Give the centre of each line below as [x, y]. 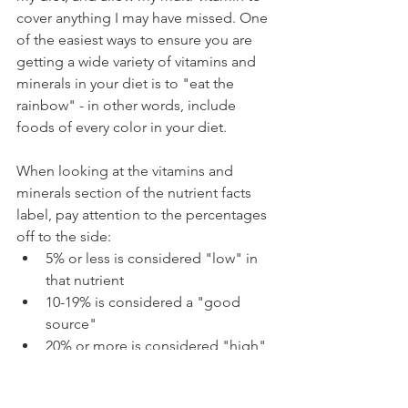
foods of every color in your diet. [122, 127]
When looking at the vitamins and [127, 171]
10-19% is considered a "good [145, 302]
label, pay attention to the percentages [143, 215]
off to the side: [64, 237]
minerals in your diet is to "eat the [127, 84]
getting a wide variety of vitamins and [138, 62]
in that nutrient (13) [105, 368]
